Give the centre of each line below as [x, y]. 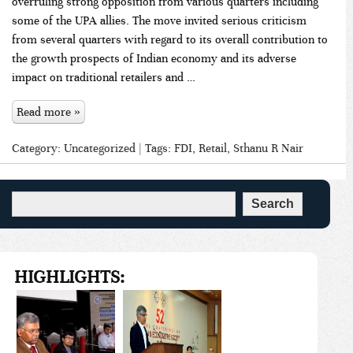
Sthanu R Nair [268, 148]
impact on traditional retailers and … [104, 77]
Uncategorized [100, 148]
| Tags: [155, 148]
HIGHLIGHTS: [69, 277]
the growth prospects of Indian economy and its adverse [154, 58]
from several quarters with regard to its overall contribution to [170, 39]
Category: [38, 148]
